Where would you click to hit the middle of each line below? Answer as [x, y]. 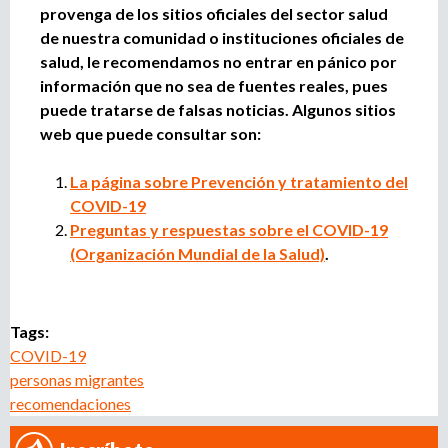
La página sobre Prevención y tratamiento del [239, 181]
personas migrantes [77, 379]
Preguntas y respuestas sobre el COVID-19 [229, 229]
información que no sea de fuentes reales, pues [214, 85]
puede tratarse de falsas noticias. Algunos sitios [218, 109]
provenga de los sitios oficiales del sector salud [214, 13]
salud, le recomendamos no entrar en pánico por [218, 61]
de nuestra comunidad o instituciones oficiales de [222, 37]
